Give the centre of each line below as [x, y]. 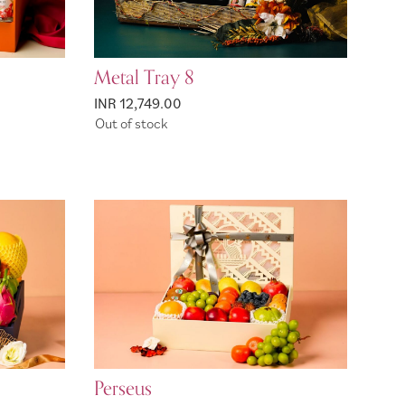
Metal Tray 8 [144, 77]
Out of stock [131, 123]
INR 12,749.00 [138, 103]
